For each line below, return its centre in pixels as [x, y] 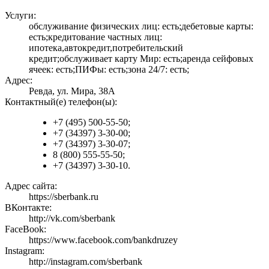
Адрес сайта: [31, 186]
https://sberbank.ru [64, 197]
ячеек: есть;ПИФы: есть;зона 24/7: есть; [109, 70]
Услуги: [20, 16]
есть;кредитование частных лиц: [95, 37]
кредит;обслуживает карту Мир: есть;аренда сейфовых [141, 59]
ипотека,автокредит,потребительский [106, 48]
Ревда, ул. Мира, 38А [72, 91]
